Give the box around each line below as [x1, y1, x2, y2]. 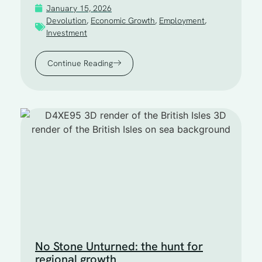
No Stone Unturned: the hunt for [35, 238, 203, 254]
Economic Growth [91, 15, 155, 26]
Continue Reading [47, 57, 113, 68]
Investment [46, 27, 87, 38]
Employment [159, 15, 205, 26]
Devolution [46, 15, 87, 26]
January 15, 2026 [46, 2, 112, 13]
